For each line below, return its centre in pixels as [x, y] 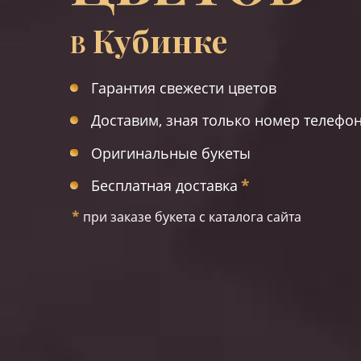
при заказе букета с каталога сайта [192, 217]
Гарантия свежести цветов [183, 87]
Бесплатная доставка [164, 185]
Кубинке [160, 39]
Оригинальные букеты [170, 153]
